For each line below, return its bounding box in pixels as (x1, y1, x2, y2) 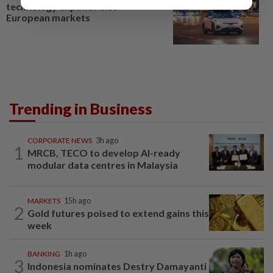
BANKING (27, 249, 60, 259)
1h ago (64, 249, 87, 259)
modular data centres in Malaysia (27, 159, 178, 171)
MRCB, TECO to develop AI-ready (27, 147, 180, 159)
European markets (6, 11, 90, 23)
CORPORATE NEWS (27, 136, 92, 146)
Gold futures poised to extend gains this (27, 207, 209, 219)
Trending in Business (9, 99, 152, 118)
